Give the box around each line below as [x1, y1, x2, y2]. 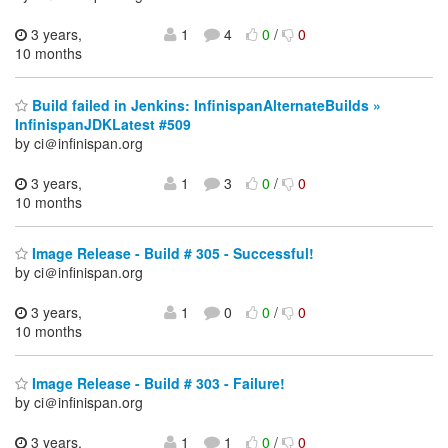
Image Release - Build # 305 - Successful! [28, 243, 314, 264]
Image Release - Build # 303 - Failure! [28, 372, 285, 393]
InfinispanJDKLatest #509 [15, 113, 191, 134]
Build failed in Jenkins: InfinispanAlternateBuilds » [28, 94, 381, 115]
